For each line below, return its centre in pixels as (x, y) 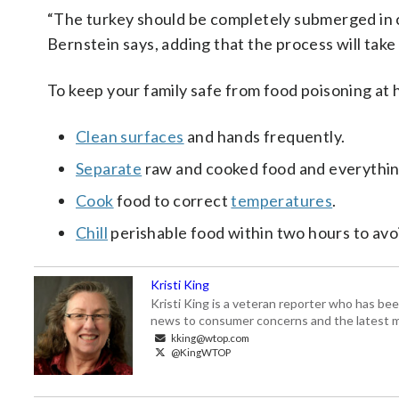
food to (143, 200)
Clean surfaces (130, 136)
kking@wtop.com (209, 338)
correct (202, 200)
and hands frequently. (265, 136)
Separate (109, 168)
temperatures (282, 200)
